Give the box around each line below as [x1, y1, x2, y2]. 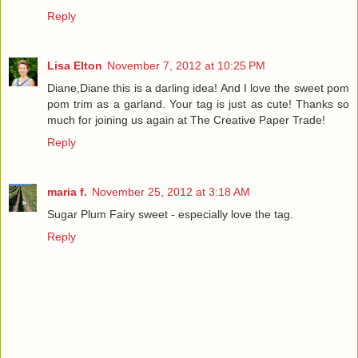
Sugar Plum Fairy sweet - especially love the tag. [47, 207, 293, 221]
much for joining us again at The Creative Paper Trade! [47, 113, 325, 126]
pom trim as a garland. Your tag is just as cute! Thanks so [47, 97, 349, 110]
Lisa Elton [47, 58, 102, 72]
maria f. [47, 185, 87, 198]
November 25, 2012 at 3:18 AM [92, 185, 250, 198]
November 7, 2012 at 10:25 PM [107, 58, 265, 72]
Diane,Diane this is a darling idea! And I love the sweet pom [47, 81, 349, 94]
